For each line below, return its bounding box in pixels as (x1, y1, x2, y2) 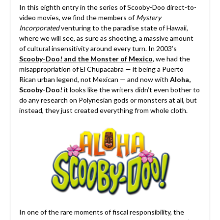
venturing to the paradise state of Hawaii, (59, 23, 188, 32)
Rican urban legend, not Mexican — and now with (19, 75, 170, 83)
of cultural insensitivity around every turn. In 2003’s (19, 44, 177, 53)
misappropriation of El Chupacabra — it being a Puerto (19, 64, 184, 73)
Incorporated (19, 23, 59, 32)
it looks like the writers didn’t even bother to (62, 85, 200, 94)
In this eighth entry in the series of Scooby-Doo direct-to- (19, 2, 196, 11)
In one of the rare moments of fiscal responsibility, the (19, 207, 184, 216)
